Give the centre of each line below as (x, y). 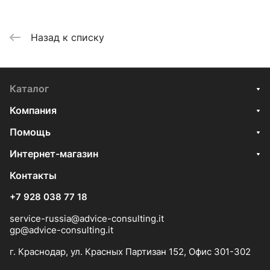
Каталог (29, 89)
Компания (33, 110)
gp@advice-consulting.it (61, 230)
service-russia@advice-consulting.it (87, 218)
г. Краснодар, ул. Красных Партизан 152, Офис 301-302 (130, 252)
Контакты (33, 175)
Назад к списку (67, 37)
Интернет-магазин (54, 154)
